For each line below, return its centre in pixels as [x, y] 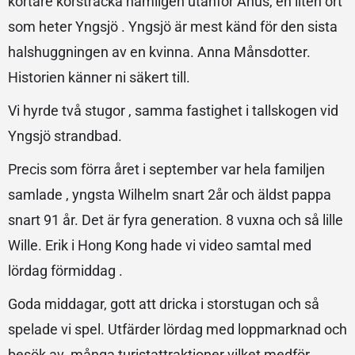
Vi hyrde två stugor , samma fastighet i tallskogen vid [173, 110]
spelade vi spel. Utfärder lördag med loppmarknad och [177, 329]
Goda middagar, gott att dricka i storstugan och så [164, 303]
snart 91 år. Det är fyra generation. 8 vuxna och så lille [176, 219]
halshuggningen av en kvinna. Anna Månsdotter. [159, 52]
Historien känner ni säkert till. [99, 77]
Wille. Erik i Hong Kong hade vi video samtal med [160, 245]
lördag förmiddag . [65, 270]
